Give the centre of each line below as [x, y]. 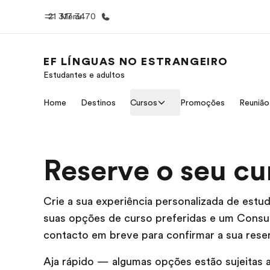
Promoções [202, 102]
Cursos [144, 102]
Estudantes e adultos [84, 75]
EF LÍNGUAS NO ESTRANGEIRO [136, 61]
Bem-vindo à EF [116, 105]
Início [116, 87]
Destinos [98, 102]
